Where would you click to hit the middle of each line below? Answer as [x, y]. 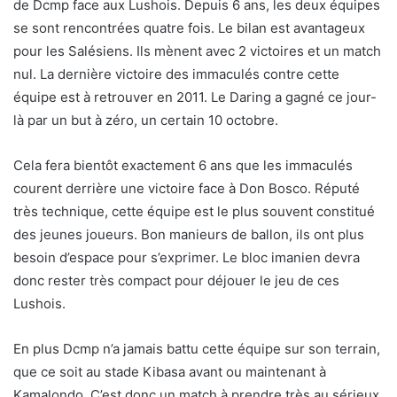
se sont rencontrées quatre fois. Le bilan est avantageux [189, 28]
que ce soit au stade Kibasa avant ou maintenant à [170, 372]
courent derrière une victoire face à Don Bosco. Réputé [187, 189]
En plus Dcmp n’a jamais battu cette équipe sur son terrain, [197, 349]
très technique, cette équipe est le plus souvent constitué [194, 212]
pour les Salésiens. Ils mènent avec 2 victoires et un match [197, 51]
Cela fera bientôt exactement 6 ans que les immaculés [183, 166]
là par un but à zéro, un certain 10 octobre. [146, 121]
